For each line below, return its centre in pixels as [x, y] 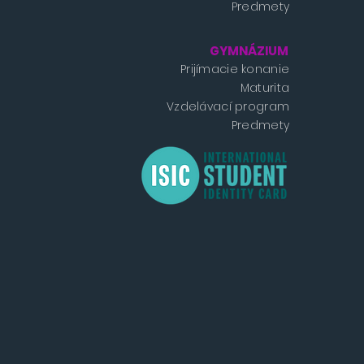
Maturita [265, 88]
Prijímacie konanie [235, 69]
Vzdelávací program [228, 107]
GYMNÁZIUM [249, 51]
